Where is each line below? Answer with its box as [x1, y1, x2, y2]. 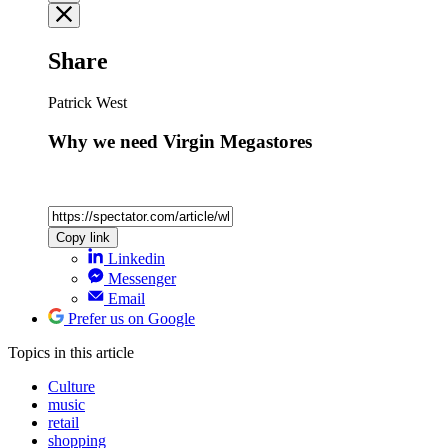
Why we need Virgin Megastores [48, 131, 312, 153]
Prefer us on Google [68, 309, 195, 327]
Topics [8, 343, 54, 361]
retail [48, 413, 79, 431]
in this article [54, 343, 134, 361]
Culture [48, 377, 95, 395]
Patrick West [48, 94, 127, 112]
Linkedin [108, 249, 165, 267]
